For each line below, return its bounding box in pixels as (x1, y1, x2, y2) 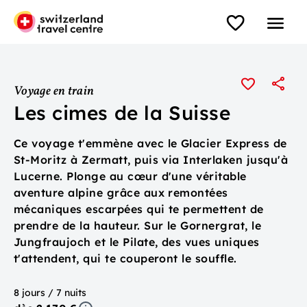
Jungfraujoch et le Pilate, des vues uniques (14, 235, 260, 249)
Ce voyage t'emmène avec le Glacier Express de (14, 136, 287, 150)
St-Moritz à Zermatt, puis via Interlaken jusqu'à (14, 153, 288, 167)
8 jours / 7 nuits (14, 286, 86, 299)
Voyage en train (14, 83, 95, 100)
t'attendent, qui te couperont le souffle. (14, 251, 237, 265)
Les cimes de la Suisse (14, 101, 231, 125)
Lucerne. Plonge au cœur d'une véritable (14, 169, 247, 183)
